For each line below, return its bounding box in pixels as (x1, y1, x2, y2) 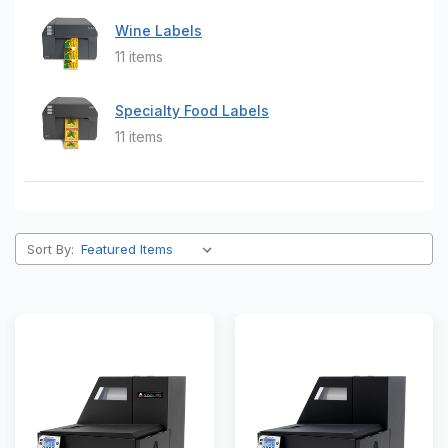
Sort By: (26, 240, 74, 257)
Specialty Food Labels (115, 101, 269, 119)
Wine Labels (115, 21, 202, 39)
